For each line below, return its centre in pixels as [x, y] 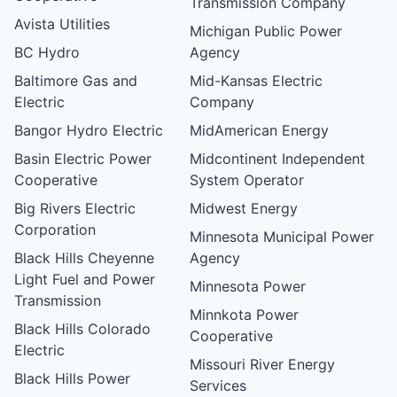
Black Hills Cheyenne [84, 257]
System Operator [247, 179]
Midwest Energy [244, 208]
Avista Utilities [62, 23]
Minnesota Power [248, 286]
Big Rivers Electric [75, 208]
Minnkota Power [245, 314]
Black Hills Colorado [82, 328]
